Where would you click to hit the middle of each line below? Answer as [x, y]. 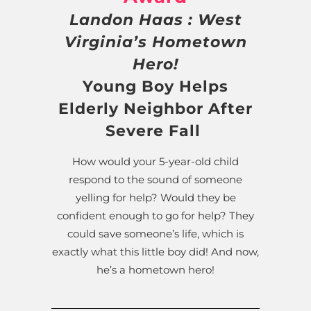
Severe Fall [155, 131]
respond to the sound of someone [155, 179]
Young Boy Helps [155, 86]
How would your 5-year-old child [155, 161]
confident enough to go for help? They [155, 215]
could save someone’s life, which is [155, 233]
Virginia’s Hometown [155, 42]
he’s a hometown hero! [155, 269]
